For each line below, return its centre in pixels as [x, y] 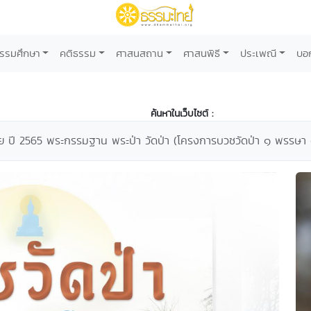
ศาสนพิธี [202, 53]
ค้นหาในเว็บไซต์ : [182, 113]
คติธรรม [78, 53]
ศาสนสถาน [140, 53]
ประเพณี [258, 53]
